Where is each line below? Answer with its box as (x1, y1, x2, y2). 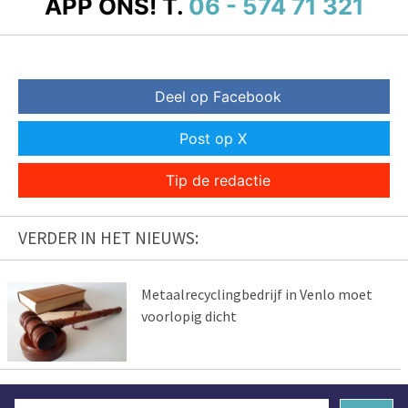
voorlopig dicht (140, 307, 237, 326)
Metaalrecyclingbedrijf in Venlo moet (140, 285, 372, 304)
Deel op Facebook (154, 87, 281, 107)
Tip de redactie (165, 171, 270, 190)
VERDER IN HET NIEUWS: (18, 227, 199, 250)
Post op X (179, 129, 247, 148)
